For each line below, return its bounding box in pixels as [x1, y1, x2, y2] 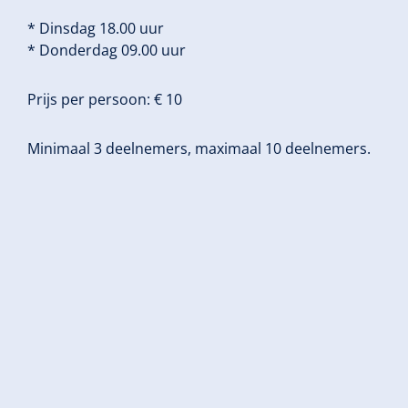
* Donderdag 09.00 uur [27, 40, 186, 60]
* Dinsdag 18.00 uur [27, 18, 164, 38]
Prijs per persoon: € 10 [27, 89, 182, 109]
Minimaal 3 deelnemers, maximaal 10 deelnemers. [27, 138, 371, 158]
